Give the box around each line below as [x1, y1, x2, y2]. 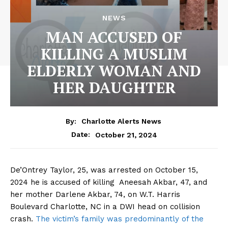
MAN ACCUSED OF [46, 26, 182, 47]
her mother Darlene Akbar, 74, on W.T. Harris [10, 190, 180, 199]
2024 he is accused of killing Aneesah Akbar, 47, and [10, 178, 207, 187]
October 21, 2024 [95, 130, 157, 139]
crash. [10, 214, 36, 224]
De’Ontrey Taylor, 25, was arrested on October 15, [10, 165, 198, 175]
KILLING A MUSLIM [41, 43, 187, 64]
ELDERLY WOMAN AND [27, 60, 201, 81]
